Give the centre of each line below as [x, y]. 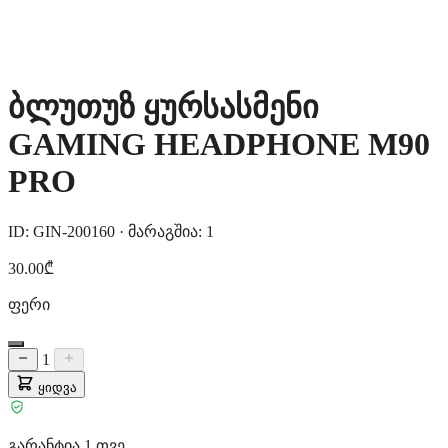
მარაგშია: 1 [169, 231]
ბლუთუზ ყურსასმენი [163, 107]
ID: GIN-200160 [63, 231]
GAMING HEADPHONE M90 [219, 144]
